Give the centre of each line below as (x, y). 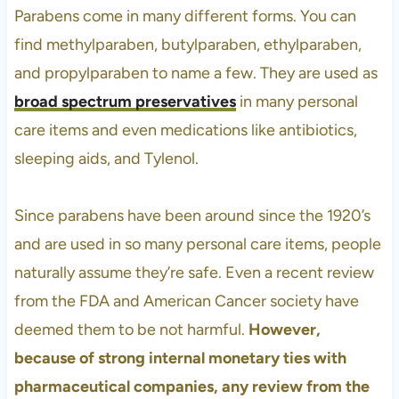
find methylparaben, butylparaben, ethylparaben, (187, 44)
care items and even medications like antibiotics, (185, 130)
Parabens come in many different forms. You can (185, 16)
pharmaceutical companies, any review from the (191, 386)
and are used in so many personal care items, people (197, 244)
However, (284, 329)
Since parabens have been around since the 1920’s (192, 215)
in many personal (297, 101)
